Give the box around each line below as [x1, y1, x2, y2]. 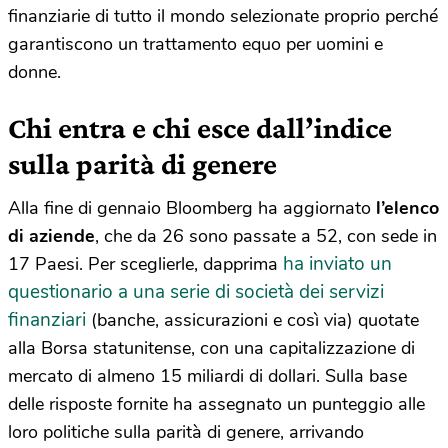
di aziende [8, 224, 95, 248]
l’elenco [376, 196, 439, 220]
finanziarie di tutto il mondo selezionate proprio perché [8, 4, 438, 28]
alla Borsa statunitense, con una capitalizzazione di [8, 336, 415, 360]
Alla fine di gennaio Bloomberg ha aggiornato [8, 196, 376, 220]
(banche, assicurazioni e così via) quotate [86, 308, 419, 332]
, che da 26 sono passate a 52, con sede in [95, 224, 437, 248]
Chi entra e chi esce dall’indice [8, 111, 392, 144]
